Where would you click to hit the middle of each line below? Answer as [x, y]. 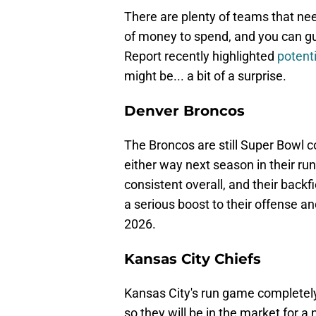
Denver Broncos [184, 111]
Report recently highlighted [201, 56]
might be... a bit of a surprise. [205, 76]
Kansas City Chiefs [193, 259]
